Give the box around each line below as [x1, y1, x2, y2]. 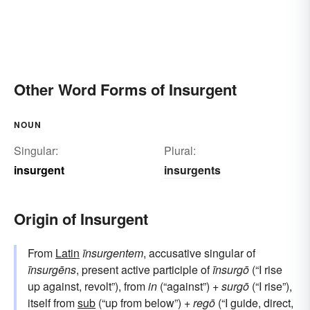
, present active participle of [76, 262, 212, 278]
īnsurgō [212, 262, 249, 278]
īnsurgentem [82, 245, 143, 262]
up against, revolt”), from [28, 278, 148, 295]
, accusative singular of [143, 245, 255, 262]
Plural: [163, 143, 196, 159]
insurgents [163, 162, 221, 179]
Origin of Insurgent [14, 208, 148, 230]
